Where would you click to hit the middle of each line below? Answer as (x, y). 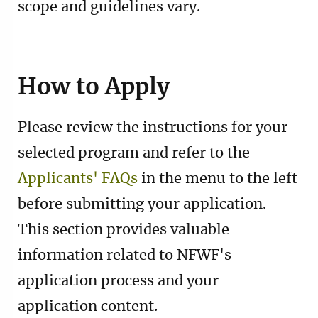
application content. (88, 306)
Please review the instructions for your (153, 127)
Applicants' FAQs (78, 179)
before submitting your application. (142, 204)
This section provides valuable (124, 230)
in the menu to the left (218, 179)
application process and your (118, 281)
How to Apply (94, 87)
